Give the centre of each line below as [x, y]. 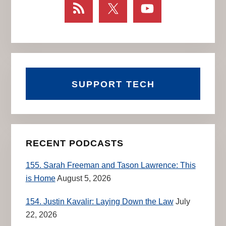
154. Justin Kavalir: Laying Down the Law [99, 202]
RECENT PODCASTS [74, 144]
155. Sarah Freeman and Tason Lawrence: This [110, 165]
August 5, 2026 [84, 179]
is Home [40, 179]
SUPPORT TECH [113, 84]
